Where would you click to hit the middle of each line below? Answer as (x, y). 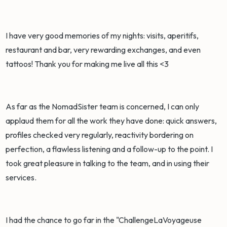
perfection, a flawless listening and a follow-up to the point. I (109, 149)
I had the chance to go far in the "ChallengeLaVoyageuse (104, 220)
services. (22, 178)
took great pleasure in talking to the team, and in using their (108, 163)
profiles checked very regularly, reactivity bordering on (100, 135)
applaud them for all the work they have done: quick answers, (111, 121)
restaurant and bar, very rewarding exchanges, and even (103, 50)
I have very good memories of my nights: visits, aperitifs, (102, 36)
